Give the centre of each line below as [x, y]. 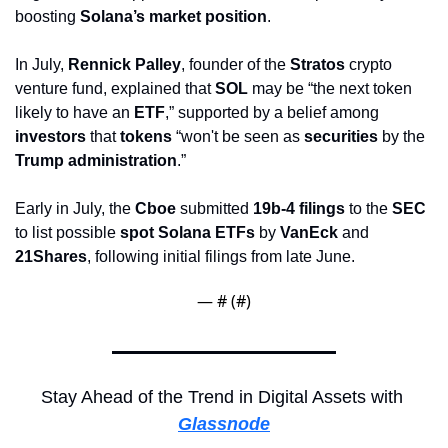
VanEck [309, 232]
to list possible [67, 232]
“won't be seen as [238, 136]
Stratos [317, 64]
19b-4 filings [299, 208]
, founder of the [235, 64]
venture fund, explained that [115, 88]
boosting [47, 16]
